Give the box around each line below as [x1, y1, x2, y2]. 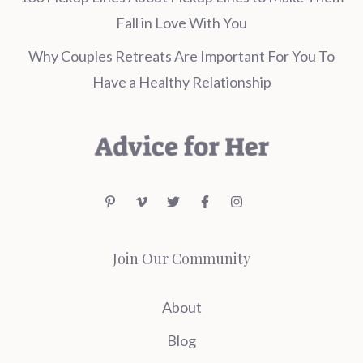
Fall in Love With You [116, 14, 247, 32]
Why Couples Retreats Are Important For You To [28, 47, 335, 66]
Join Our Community [113, 249, 250, 269]
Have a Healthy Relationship [92, 73, 271, 92]
